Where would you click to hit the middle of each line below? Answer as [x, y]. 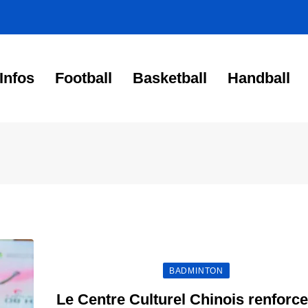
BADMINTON [196, 271]
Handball [259, 78]
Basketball [170, 78]
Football [84, 78]
